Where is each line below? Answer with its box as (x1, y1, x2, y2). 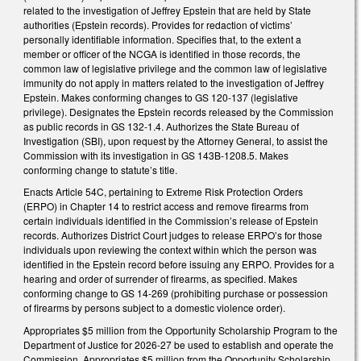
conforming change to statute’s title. (23, 162, 177, 176)
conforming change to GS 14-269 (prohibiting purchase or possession (23, 286, 328, 301)
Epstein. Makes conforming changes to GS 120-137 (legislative (23, 89, 298, 104)
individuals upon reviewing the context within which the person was (23, 243, 317, 257)
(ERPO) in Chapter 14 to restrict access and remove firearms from (23, 199, 309, 214)
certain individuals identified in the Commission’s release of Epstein (23, 214, 318, 228)
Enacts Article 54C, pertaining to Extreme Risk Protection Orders (23, 185, 303, 199)
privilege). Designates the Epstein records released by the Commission (23, 104, 334, 118)
